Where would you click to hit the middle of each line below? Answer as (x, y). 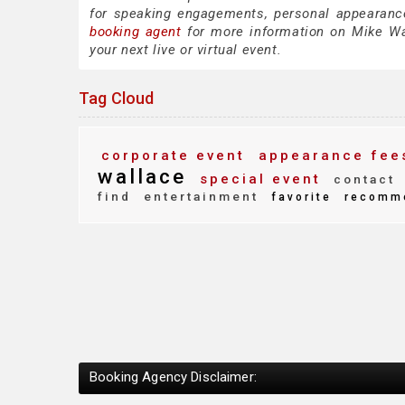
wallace (142, 176)
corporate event (173, 155)
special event (257, 179)
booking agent (136, 32)
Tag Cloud (117, 98)
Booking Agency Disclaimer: (173, 377)
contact (362, 179)
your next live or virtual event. (186, 50)
